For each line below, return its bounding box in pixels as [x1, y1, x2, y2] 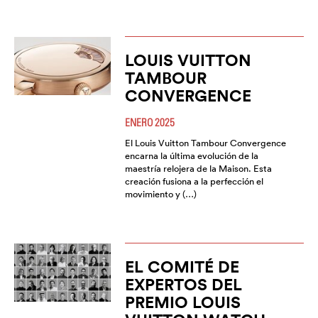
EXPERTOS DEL [124, 274, 242, 295]
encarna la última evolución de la [124, 150, 258, 163]
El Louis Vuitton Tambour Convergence [124, 137, 286, 150]
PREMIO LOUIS [124, 292, 241, 313]
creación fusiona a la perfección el [124, 175, 263, 188]
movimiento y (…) [124, 188, 197, 201]
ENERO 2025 [124, 116, 175, 129]
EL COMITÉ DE [124, 256, 239, 278]
